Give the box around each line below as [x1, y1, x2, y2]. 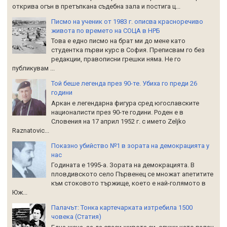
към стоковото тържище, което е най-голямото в [51, 179, 206, 187]
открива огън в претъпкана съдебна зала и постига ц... [12, 2, 180, 10]
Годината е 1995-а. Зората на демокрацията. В [51, 161, 195, 169]
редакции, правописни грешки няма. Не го [51, 55, 181, 63]
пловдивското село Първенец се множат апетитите [51, 170, 213, 178]
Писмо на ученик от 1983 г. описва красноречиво [51, 17, 203, 25]
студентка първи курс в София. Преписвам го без [51, 46, 205, 54]
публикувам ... [12, 64, 55, 72]
